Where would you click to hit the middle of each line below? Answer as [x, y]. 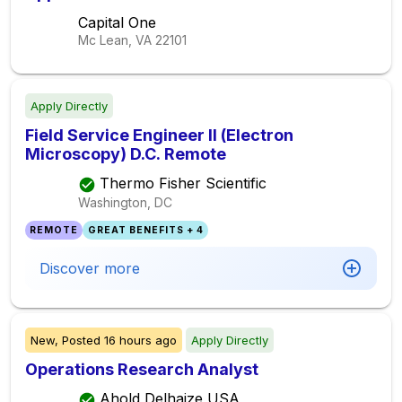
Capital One [117, 22]
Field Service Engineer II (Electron [159, 135]
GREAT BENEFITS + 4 [145, 230]
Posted [81, 340]
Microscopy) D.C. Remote [126, 154]
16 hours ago [140, 340]
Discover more [90, 268]
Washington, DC [125, 202]
